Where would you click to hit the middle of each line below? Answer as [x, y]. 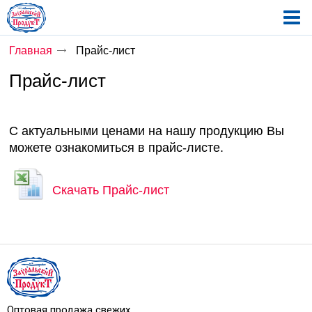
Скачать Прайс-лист [111, 190]
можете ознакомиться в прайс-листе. [117, 148]
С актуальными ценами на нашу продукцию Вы [147, 131]
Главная [31, 50]
